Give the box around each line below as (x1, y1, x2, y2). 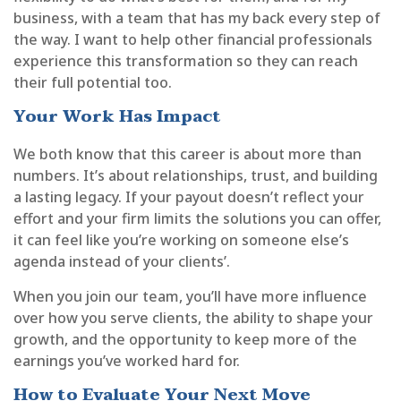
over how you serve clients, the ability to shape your (13, 307, 373, 328)
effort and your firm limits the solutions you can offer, (13, 208, 381, 228)
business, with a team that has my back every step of (13, 8, 380, 28)
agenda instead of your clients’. (13, 251, 230, 271)
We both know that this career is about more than (13, 143, 362, 164)
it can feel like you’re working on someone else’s (13, 229, 349, 250)
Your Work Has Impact (13, 103, 221, 131)
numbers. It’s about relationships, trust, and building (13, 165, 378, 185)
